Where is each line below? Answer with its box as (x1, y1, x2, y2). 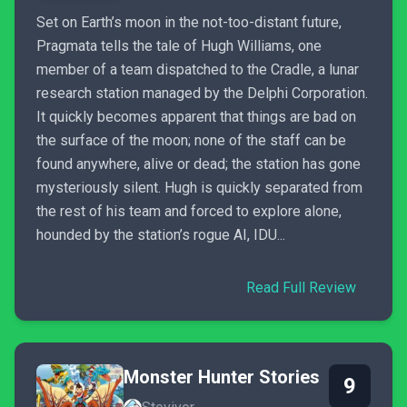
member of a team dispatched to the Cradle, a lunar (36, 61, 359, 78)
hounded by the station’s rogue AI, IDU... (36, 226, 285, 243)
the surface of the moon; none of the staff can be (36, 132, 346, 149)
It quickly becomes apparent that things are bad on (36, 108, 356, 125)
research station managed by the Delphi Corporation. (36, 84, 368, 102)
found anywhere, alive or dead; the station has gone (36, 155, 361, 173)
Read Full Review (246, 279, 356, 296)
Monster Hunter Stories (124, 366, 320, 388)
